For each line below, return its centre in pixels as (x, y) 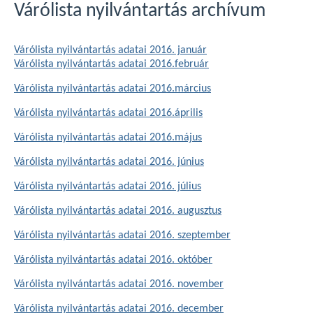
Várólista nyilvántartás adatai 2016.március (112, 89)
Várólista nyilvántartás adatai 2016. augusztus (118, 211)
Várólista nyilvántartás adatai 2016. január (110, 50)
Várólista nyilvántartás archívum (140, 11)
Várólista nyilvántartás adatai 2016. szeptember (122, 235)
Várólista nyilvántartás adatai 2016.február (111, 64)
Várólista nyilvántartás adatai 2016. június (109, 162)
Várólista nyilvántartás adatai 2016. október (113, 260)
